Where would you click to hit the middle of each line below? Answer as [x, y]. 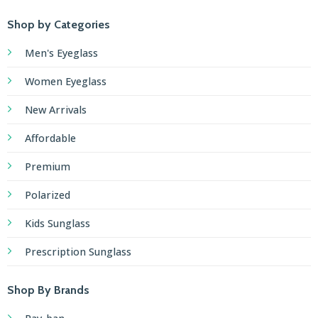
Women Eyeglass [65, 82]
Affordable [50, 138]
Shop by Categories [58, 25]
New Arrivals [55, 110]
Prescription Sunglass [78, 252]
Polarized [47, 195]
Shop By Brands [48, 290]
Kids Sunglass [57, 224]
